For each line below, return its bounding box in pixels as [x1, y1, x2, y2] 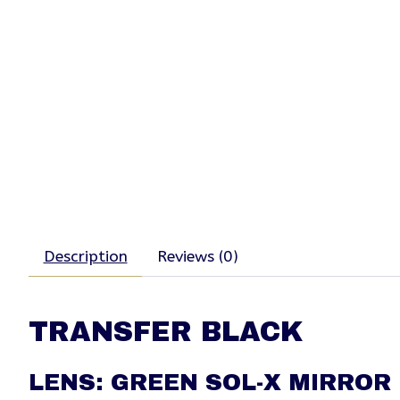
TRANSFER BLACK [29, 317, 303, 347]
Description [43, 247, 128, 267]
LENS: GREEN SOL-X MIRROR [29, 371, 391, 396]
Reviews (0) [156, 247, 238, 267]
